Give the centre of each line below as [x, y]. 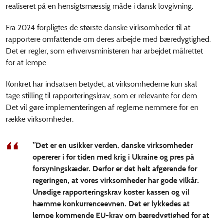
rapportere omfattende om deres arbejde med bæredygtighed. [108, 39]
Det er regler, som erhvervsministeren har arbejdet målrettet [104, 51]
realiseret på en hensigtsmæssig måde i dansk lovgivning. [100, 6]
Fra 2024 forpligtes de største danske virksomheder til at [98, 28]
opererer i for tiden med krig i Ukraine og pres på [113, 157]
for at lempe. [27, 63]
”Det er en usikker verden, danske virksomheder [113, 145]
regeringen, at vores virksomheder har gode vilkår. [116, 181]
